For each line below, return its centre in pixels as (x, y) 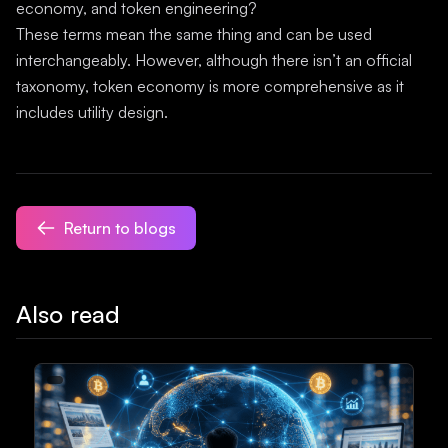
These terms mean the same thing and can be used (194, 34)
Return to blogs (120, 228)
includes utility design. (92, 112)
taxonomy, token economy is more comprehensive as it (210, 86)
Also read (68, 314)
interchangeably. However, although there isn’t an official (214, 60)
